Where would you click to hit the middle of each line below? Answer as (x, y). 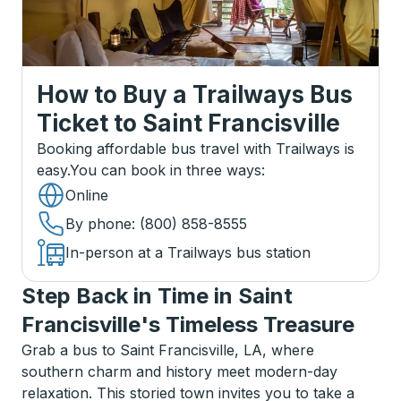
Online (87, 195)
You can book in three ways (166, 170)
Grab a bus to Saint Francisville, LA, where (168, 350)
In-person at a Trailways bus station (188, 252)
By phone (98, 224)
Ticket (73, 123)
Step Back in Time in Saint (157, 296)
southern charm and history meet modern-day (179, 371)
